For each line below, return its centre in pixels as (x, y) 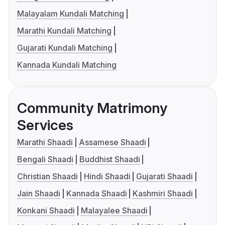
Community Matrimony (92, 108)
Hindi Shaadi (107, 177)
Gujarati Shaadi (165, 177)
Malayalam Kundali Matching (71, 14)
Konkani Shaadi (46, 211)
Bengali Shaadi (45, 159)
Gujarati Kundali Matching (65, 48)
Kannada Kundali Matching (67, 65)
